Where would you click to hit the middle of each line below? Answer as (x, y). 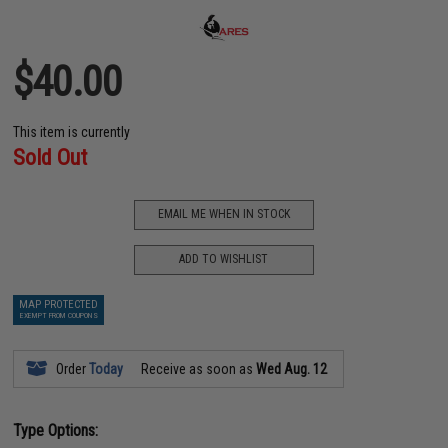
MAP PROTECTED (59, 304)
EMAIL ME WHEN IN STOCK (223, 214)
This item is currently (72, 131)
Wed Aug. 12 (292, 368)
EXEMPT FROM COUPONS (58, 315)
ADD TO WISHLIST (224, 259)
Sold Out (50, 157)
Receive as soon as (197, 368)
